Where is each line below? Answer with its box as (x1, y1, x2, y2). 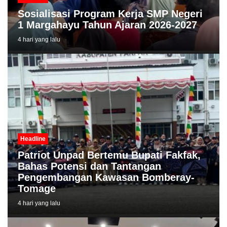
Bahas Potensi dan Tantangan (18, 160, 161, 172)
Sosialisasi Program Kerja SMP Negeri (18, 8, 203, 20)
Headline (20, 135, 46, 142)
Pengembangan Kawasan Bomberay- (18, 171, 195, 183)
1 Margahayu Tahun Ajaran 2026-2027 (18, 19, 197, 31)
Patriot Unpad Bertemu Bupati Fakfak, (18, 149, 201, 161)
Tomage (18, 182, 56, 194)
